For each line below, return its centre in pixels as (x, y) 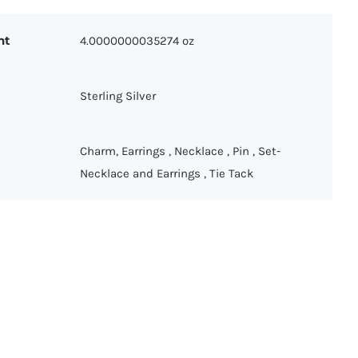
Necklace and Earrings (141, 173)
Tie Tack (231, 173)
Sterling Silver (117, 95)
